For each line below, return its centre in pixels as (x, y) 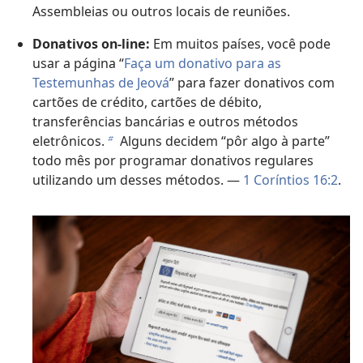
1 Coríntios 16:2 (290, 180)
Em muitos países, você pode (240, 44)
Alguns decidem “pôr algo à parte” (223, 141)
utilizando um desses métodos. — (138, 180)
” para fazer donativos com (252, 83)
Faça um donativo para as (203, 64)
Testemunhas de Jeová (101, 83)
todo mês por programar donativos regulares (173, 161)
